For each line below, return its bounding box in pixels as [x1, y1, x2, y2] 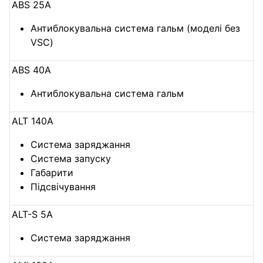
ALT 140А [12, 115, 54, 127]
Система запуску [31, 153, 112, 165]
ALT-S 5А [12, 208, 53, 221]
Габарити [31, 167, 74, 179]
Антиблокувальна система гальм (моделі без [31, 22, 241, 35]
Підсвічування [31, 181, 96, 193]
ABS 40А [12, 64, 52, 76]
